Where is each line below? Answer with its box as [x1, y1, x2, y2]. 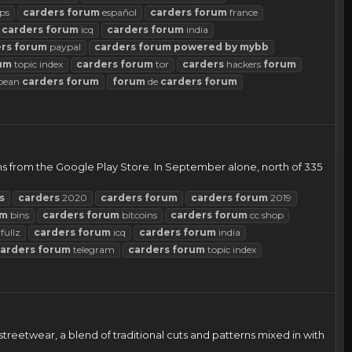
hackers [224, 58, 263, 71]
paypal [47, 41, 81, 53]
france [227, 6, 258, 19]
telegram [71, 244, 115, 256]
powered [174, 41, 222, 53]
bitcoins [119, 209, 157, 222]
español [100, 6, 137, 19]
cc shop [247, 209, 284, 222]
